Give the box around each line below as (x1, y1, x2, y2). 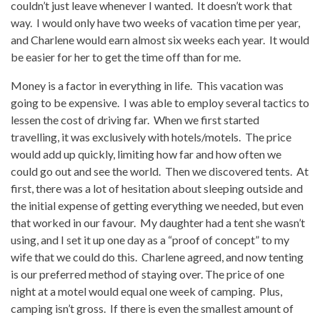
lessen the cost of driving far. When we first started (11, 113, 259, 126)
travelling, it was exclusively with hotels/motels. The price (11, 130, 291, 144)
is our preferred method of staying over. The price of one (11, 267, 284, 281)
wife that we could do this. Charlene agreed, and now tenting (11, 250, 304, 264)
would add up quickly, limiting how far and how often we (11, 147, 281, 161)
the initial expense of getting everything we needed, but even (11, 199, 304, 212)
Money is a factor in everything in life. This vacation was (11, 79, 284, 92)
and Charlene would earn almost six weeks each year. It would (11, 33, 309, 46)
